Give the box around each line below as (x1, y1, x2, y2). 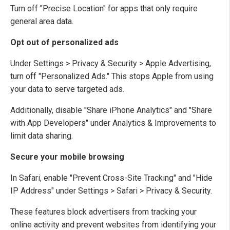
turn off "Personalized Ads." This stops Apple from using (10, 71, 214, 82)
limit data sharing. (10, 131, 73, 141)
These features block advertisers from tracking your (10, 207, 197, 217)
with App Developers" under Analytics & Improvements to (10, 118, 216, 128)
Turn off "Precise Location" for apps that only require (10, 4, 198, 14)
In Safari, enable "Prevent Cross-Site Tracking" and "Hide (10, 173, 213, 183)
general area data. (10, 16, 73, 27)
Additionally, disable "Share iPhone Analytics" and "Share (10, 105, 212, 116)
